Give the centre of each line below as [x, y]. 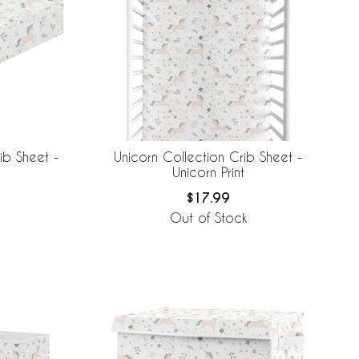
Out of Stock [208, 218]
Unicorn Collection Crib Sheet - [208, 156]
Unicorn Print [208, 171]
